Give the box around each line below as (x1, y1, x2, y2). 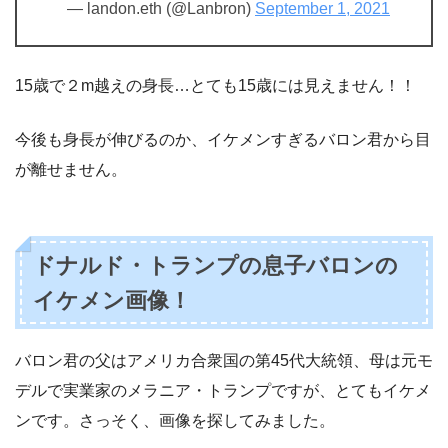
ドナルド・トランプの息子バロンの (33, 252, 399, 278)
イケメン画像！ (33, 287, 192, 313)
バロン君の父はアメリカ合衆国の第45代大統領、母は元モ (15, 352, 433, 370)
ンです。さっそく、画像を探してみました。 (15, 412, 335, 430)
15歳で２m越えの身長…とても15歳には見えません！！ (15, 77, 416, 95)
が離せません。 (15, 161, 127, 179)
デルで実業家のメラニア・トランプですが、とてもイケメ (15, 382, 431, 400)
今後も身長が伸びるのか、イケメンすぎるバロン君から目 (15, 131, 431, 149)
